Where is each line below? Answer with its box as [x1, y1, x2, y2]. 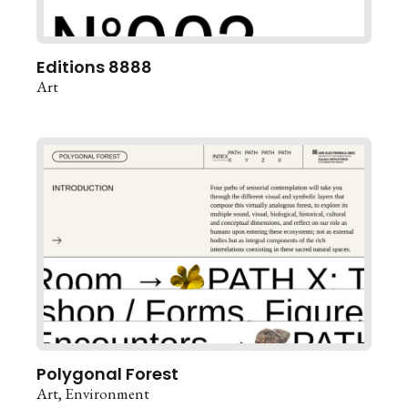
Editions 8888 [36, 55, 152, 78]
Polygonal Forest [36, 362, 178, 385]
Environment [65, 382, 149, 403]
